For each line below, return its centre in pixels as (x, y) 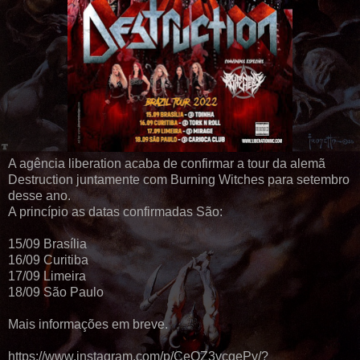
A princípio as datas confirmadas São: (115, 212)
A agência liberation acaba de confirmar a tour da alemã (167, 164)
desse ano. (39, 196)
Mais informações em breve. (88, 325)
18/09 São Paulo (56, 292)
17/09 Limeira (47, 276)
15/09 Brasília (47, 244)
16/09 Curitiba (48, 260)
